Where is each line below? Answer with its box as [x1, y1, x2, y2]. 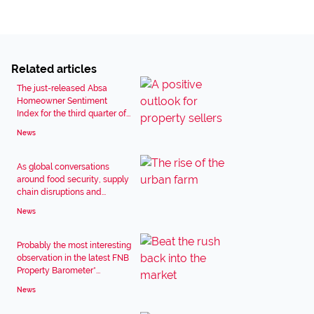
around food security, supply [17, 175, 129, 184]
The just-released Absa [17, 83, 107, 93]
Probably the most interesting [17, 240, 131, 250]
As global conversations [17, 162, 109, 172]
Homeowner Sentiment [17, 96, 107, 106]
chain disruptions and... [17, 187, 106, 197]
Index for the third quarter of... [17, 109, 130, 118]
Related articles [11, 62, 97, 76]
